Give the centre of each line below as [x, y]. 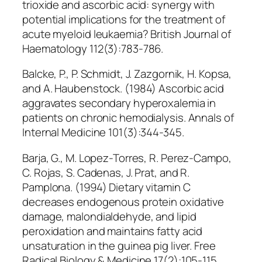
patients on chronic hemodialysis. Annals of [128, 118]
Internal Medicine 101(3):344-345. [103, 132]
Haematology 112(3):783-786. [93, 48]
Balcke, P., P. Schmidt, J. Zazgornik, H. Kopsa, [127, 74]
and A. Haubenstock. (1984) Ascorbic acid [123, 89]
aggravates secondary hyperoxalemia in [119, 103]
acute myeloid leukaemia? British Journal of [127, 34]
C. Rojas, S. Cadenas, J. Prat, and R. [106, 172]
